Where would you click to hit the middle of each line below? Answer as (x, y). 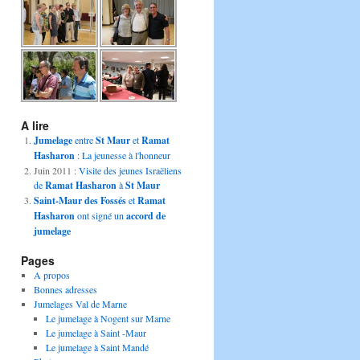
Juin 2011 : (56, 171)
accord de (145, 216)
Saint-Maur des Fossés (80, 201)
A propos (51, 275)
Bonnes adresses (65, 290)
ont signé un (100, 216)
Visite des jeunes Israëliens (130, 171)
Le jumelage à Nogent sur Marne (108, 319)
